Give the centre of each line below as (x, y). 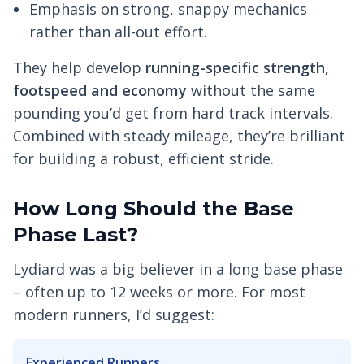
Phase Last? (76, 235)
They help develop (79, 68)
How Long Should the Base (154, 209)
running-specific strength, (237, 68)
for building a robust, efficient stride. (143, 159)
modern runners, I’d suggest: (114, 315)
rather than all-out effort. (118, 32)
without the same (251, 91)
